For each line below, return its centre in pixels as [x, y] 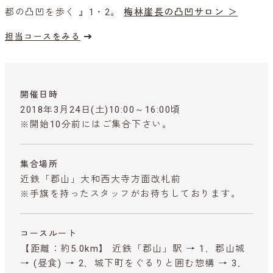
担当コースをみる [43, 36]
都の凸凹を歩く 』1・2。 [64, 12]
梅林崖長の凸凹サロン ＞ [181, 12]
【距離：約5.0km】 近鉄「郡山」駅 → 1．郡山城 [133, 248]
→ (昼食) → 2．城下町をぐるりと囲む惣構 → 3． [134, 263]
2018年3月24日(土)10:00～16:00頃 [101, 109]
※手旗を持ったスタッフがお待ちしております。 [130, 193]
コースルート [48, 233]
